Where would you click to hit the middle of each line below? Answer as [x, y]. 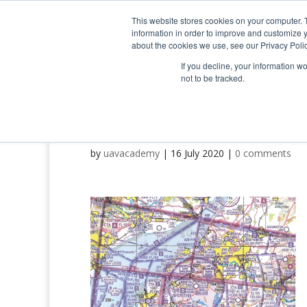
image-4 [129, 125]
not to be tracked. [213, 78]
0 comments [263, 153]
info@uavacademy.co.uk [245, 11]
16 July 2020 [197, 153]
